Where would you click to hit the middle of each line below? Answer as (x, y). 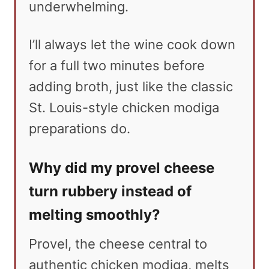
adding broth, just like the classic (131, 87)
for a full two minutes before (117, 66)
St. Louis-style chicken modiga (124, 108)
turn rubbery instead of (110, 192)
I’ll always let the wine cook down (132, 45)
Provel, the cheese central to (118, 244)
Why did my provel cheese (122, 168)
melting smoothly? (95, 215)
